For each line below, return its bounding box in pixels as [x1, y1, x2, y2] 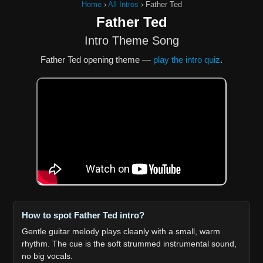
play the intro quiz [153, 55, 220, 65]
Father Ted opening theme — [41, 55, 153, 65]
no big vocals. [22, 251, 73, 261]
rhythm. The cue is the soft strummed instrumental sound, [22, 239, 237, 248]
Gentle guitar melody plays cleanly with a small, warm [22, 227, 221, 236]
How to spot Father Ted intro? [22, 210, 145, 220]
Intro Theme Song [84, 34, 179, 47]
